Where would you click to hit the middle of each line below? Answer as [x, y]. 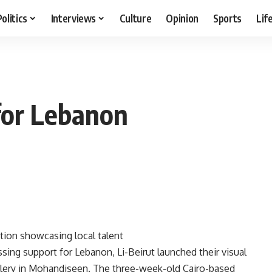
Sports [228, 18]
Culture [135, 18]
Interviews [73, 18]
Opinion [182, 18]
